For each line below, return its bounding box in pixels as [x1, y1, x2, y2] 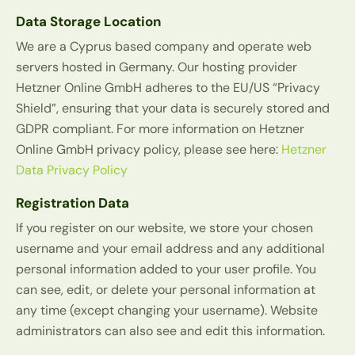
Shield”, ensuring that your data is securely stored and [16, 100, 330, 117]
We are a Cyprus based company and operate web [16, 38, 311, 55]
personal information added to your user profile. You [16, 261, 316, 278]
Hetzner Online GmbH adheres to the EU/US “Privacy [16, 79, 320, 97]
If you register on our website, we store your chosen [16, 219, 313, 237]
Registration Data [16, 194, 129, 212]
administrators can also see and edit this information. [16, 323, 325, 340]
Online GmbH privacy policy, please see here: [16, 141, 281, 158]
